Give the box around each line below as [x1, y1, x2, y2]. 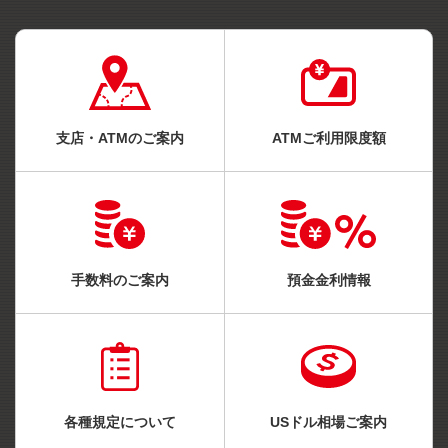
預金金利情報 [286, 271, 371, 288]
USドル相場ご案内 [270, 413, 387, 430]
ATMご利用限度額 [271, 129, 386, 146]
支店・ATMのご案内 [56, 129, 184, 146]
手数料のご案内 [71, 271, 169, 288]
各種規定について [64, 413, 176, 430]
